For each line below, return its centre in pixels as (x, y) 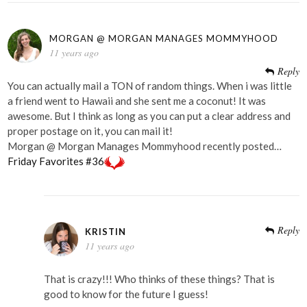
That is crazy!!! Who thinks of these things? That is (159, 279)
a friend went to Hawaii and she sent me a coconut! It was (137, 101)
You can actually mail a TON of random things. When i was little (150, 86)
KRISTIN (106, 231)
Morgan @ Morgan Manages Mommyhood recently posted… (145, 146)
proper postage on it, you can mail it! (90, 131)
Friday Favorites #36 (56, 161)
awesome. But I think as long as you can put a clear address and (149, 116)
